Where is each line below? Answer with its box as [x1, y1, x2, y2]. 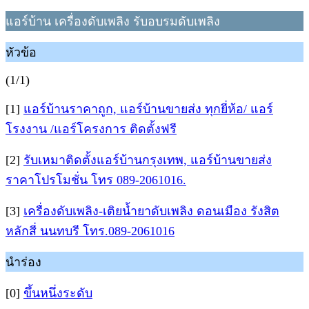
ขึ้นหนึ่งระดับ [23, 286, 92, 300]
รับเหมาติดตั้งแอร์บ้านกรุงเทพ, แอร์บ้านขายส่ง [23, 153, 272, 167]
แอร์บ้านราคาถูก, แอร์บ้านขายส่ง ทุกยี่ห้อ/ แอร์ [23, 102, 273, 116]
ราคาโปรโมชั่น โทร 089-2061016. [6, 173, 186, 187]
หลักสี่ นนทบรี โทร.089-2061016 [6, 224, 175, 238]
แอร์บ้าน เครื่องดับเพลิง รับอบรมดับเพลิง [6, 14, 220, 28]
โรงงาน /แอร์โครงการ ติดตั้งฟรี [6, 122, 177, 136]
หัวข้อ [6, 46, 37, 59]
